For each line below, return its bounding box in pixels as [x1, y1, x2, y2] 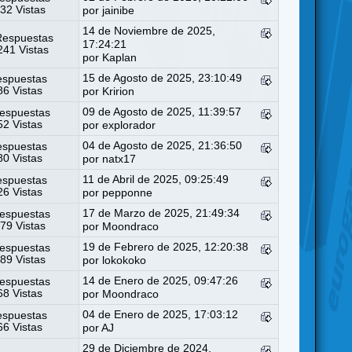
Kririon [102, 85, 135, 97]
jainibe [102, 4, 135, 16]
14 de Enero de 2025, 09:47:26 [82, 274, 239, 287]
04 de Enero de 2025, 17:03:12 [82, 308, 239, 321]
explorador [102, 119, 156, 131]
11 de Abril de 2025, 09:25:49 [82, 173, 229, 185]
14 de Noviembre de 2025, [82, 24, 216, 37]
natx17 [102, 152, 137, 165]
